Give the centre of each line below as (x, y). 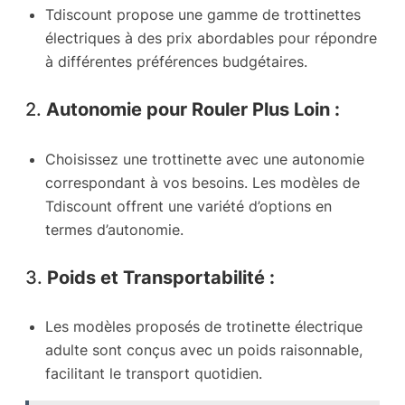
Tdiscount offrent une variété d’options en (188, 206)
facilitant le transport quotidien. (154, 374)
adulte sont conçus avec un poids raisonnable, (204, 350)
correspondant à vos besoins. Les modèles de (202, 182)
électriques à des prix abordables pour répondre (211, 38)
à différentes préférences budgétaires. (176, 61)
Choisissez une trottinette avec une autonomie (205, 159)
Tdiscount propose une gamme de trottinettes (203, 14)
